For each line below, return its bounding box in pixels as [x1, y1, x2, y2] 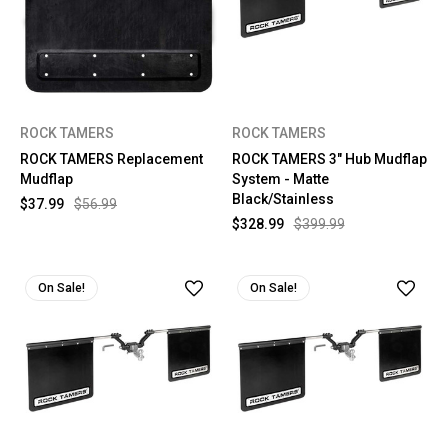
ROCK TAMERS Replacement [20, 151, 203, 167]
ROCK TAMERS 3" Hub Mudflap [231, 151, 427, 167]
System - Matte [231, 171, 329, 187]
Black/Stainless [231, 191, 334, 207]
